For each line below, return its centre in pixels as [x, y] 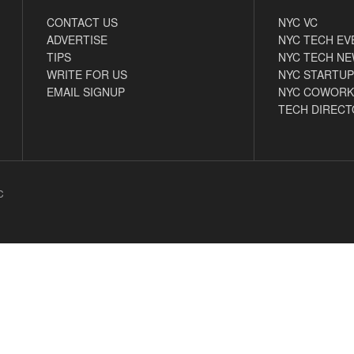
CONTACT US [82, 22]
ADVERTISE [77, 39]
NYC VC [298, 22]
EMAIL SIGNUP [86, 91]
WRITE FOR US [87, 74]
